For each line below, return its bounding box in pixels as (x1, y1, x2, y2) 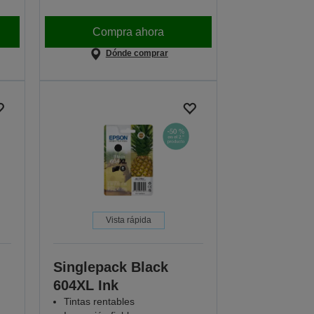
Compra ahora (93, 25, 165, 38)
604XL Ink (53, 278, 119, 294)
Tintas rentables (64, 296, 135, 308)
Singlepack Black (53, 259, 169, 275)
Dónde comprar (105, 48, 168, 59)
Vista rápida (105, 215, 151, 226)
